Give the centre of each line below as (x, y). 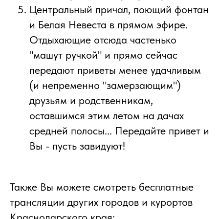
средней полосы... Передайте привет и (119, 131)
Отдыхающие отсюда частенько (103, 40)
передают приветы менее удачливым (115, 70)
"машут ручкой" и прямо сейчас (103, 55)
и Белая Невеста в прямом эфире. (109, 25)
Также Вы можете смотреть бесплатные (102, 187)
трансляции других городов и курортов (101, 202)
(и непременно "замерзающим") (105, 85)
